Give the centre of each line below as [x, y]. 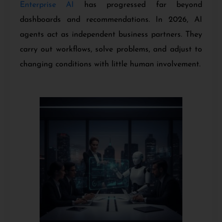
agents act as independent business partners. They [111, 35]
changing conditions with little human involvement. [110, 65]
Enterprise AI [47, 5]
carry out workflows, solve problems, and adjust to [111, 50]
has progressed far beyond [138, 5]
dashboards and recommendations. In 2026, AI [111, 20]
